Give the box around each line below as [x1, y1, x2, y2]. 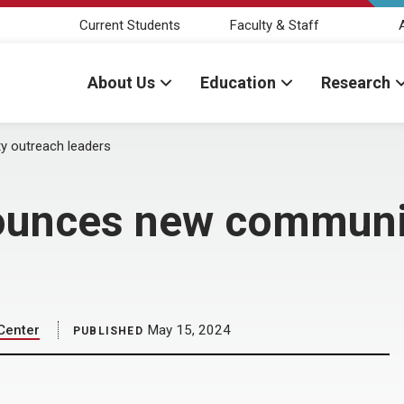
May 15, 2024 [142, 322, 231, 338]
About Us [87, 73, 155, 92]
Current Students [79, 16, 180, 33]
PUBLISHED [73, 325, 143, 337]
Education [200, 73, 276, 92]
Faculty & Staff [229, 16, 319, 33]
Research [321, 73, 390, 92]
